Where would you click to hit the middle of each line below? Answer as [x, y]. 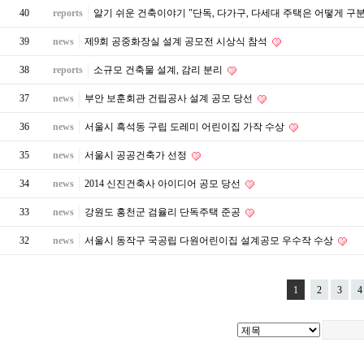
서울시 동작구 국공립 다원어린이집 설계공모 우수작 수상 [210, 240]
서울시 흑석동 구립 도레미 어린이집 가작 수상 [186, 127]
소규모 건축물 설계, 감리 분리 [159, 70]
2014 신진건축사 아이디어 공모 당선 [164, 184]
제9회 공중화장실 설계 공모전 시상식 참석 [177, 41]
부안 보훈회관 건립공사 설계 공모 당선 [170, 98]
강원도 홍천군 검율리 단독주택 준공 [164, 212]
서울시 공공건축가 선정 [137, 155]
